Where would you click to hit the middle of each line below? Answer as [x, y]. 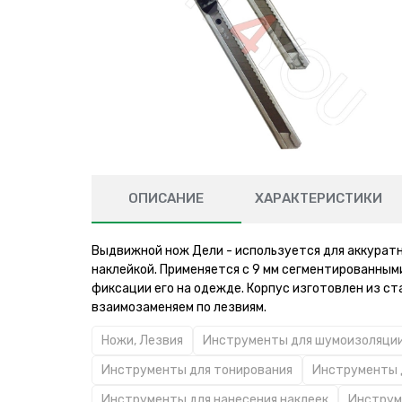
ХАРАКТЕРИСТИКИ [318, 198]
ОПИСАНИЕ [166, 198]
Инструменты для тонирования [197, 370]
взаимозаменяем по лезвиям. [179, 307]
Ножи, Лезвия [142, 341]
